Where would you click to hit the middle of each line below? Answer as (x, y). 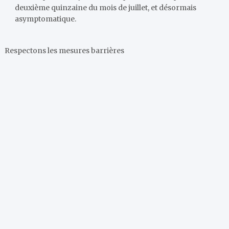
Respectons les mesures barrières (65, 51)
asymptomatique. (46, 19)
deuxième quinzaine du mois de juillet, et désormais (106, 8)
